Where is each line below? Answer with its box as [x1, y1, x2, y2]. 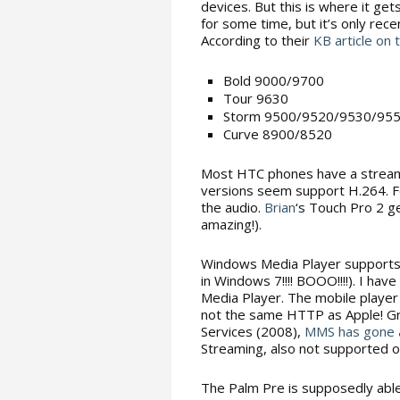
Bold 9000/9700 [223, 71, 324, 89]
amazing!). [201, 215, 262, 233]
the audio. [201, 198, 264, 216]
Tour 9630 [223, 89, 288, 107]
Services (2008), [201, 322, 304, 340]
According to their [201, 31, 313, 49]
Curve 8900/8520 [223, 125, 332, 143]
